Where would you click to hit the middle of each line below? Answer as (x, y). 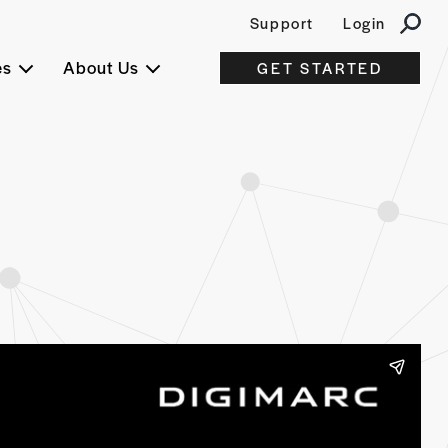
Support (281, 22)
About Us (100, 67)
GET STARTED (320, 67)
